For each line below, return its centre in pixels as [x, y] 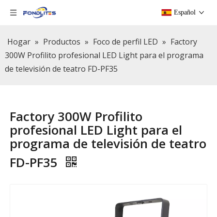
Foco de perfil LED [125, 42]
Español [185, 12]
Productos [62, 42]
